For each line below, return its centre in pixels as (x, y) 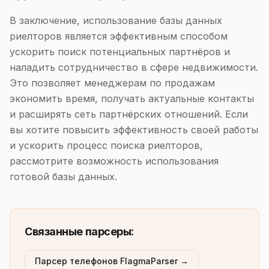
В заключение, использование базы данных (116, 20)
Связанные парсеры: (79, 231)
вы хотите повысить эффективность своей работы (134, 130)
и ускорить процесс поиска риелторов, (106, 145)
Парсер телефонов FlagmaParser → (112, 261)
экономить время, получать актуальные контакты (132, 98)
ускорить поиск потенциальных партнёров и (120, 52)
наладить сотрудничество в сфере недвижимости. (134, 67)
